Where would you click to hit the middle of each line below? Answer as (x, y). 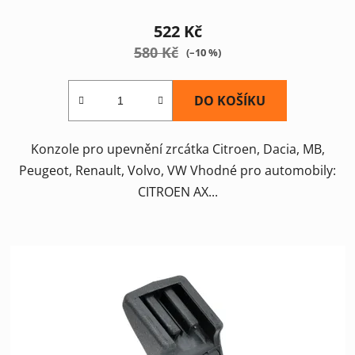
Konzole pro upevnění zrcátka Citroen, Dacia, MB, (177, 149)
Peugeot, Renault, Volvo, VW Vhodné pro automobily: (177, 170)
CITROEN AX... (177, 191)
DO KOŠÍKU (230, 100)
